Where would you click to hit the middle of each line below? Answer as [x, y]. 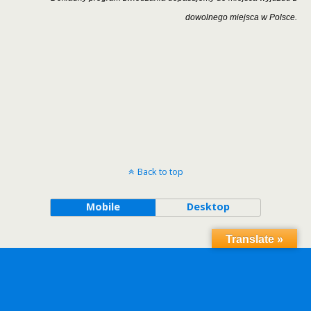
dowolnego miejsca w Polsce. [241, 17]
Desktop [208, 207]
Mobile [103, 207]
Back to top [160, 171]
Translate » [254, 239]
